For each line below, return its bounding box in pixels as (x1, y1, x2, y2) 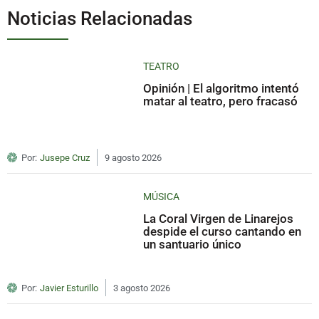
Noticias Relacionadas (7, 7, 192, 29)
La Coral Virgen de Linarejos (143, 211, 294, 226)
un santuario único (143, 236, 242, 251)
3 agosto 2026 (113, 282, 170, 293)
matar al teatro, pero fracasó (143, 93, 298, 108)
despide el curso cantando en (143, 224, 302, 239)
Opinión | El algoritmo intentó (143, 80, 300, 95)
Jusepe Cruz (40, 152, 90, 163)
